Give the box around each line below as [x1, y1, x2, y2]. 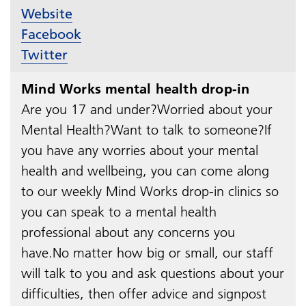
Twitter [21, 46, 68, 63]
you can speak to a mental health [21, 203, 217, 220]
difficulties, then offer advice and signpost [21, 285, 266, 302]
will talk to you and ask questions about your [21, 264, 284, 281]
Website [21, 5, 72, 22]
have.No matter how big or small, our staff [21, 244, 273, 261]
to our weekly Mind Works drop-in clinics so [21, 182, 279, 199]
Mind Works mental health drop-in [21, 80, 250, 97]
